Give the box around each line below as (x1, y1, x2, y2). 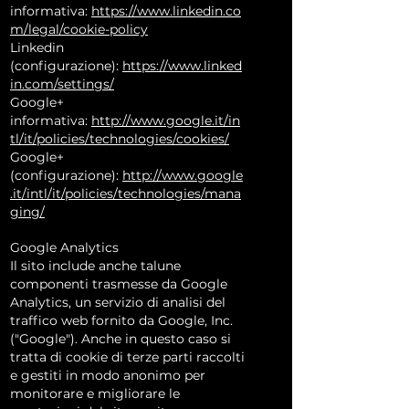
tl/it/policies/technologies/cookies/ (10, 131, 229, 147)
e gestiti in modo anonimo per (10, 367, 205, 383)
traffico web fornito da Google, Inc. (10, 312, 233, 329)
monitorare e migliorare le (10, 385, 180, 402)
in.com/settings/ (10, 76, 114, 92)
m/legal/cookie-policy (10, 21, 148, 37)
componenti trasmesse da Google (10, 276, 227, 292)
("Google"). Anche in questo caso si (10, 330, 231, 347)
